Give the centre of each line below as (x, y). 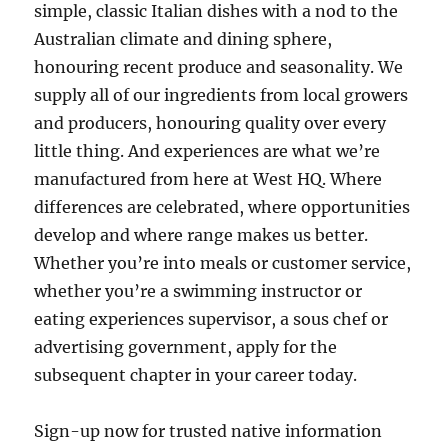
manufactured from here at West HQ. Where (208, 179)
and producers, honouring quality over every (210, 123)
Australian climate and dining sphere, (183, 39)
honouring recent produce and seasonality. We (219, 67)
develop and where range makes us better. (201, 235)
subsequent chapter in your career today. (196, 375)
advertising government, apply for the (186, 347)
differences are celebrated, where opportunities (222, 207)
